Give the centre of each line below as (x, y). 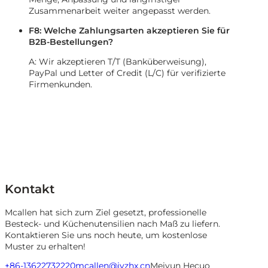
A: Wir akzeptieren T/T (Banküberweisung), (118, 62)
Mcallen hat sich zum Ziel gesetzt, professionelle (106, 213)
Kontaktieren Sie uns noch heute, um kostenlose (106, 235)
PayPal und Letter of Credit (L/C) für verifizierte (127, 73)
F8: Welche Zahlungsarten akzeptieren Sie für (129, 31)
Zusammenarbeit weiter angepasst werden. (120, 11)
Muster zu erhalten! (45, 247)
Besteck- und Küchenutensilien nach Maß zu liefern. (112, 224)
